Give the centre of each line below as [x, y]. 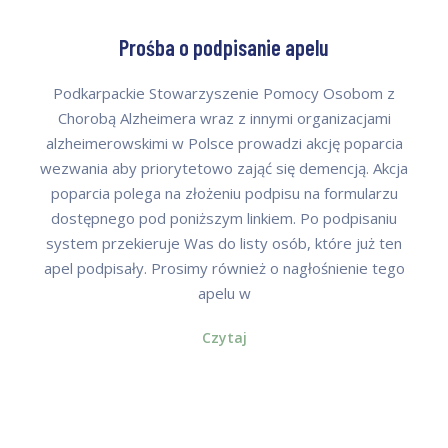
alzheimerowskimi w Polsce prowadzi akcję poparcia [224, 142]
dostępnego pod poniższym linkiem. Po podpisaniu [224, 217]
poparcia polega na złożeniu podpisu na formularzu [224, 192]
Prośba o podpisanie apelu [224, 47]
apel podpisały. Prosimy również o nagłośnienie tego [224, 267]
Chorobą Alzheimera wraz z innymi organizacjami [224, 117]
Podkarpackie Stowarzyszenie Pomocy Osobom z [224, 92]
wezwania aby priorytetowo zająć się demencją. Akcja [224, 167]
